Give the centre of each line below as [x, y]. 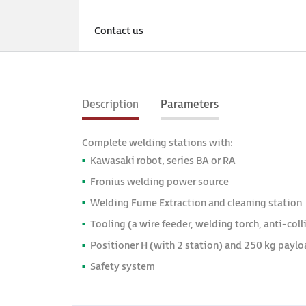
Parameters [190, 105]
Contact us [119, 31]
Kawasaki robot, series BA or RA [163, 161]
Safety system [123, 267]
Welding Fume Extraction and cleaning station [196, 203]
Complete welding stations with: [157, 143]
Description [110, 105]
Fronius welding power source [159, 182]
